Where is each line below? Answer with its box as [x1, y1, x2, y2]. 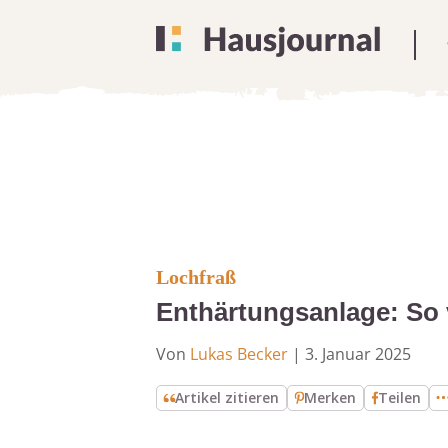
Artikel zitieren [175, 388, 280, 407]
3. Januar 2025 [305, 343, 411, 365]
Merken [304, 388, 357, 407]
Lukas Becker [190, 343, 288, 365]
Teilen [378, 388, 422, 407]
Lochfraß [156, 266, 236, 288]
